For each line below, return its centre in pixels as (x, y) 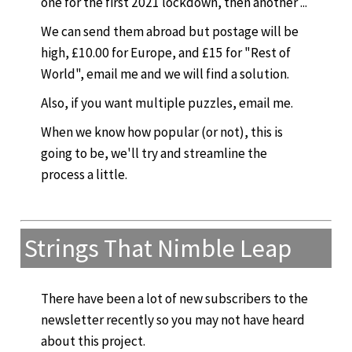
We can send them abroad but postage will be (170, 31)
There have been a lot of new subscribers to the (174, 298)
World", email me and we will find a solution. (165, 73)
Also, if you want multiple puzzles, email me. (167, 103)
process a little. (84, 174)
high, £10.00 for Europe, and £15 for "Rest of (166, 52)
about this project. (93, 341)
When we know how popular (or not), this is (162, 132)
